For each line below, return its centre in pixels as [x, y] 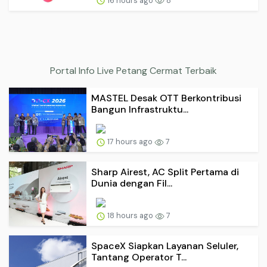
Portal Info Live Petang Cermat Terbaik [133, 71]
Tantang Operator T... [139, 257]
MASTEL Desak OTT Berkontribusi [166, 98]
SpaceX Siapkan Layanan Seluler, [165, 246]
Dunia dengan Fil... [132, 184]
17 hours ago [130, 142]
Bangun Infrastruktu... [140, 110]
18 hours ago [130, 216]
